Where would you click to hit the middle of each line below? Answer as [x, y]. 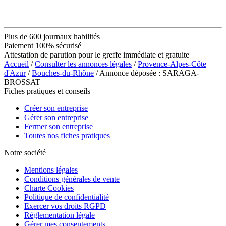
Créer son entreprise [56, 108]
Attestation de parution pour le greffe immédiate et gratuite [97, 54]
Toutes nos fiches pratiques [67, 135]
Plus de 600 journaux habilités [52, 36]
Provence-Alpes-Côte [172, 64]
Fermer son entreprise [59, 126]
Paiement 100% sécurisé [43, 45]
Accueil [16, 64]
